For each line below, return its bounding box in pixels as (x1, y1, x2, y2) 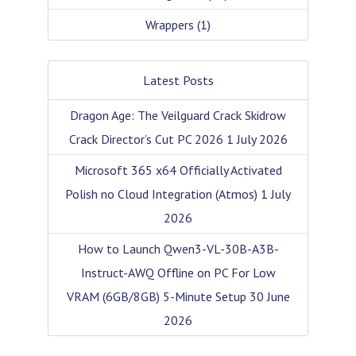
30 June (249, 288, 290, 304)
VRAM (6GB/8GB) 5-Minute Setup (66, 288, 246, 304)
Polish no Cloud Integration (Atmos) (65, 185, 257, 202)
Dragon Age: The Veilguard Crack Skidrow (70, 106, 286, 123)
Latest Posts (142, 72, 214, 88)
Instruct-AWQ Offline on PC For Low (80, 264, 276, 281)
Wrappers (145, 16, 194, 33)
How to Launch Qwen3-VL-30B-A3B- (77, 240, 279, 257)
